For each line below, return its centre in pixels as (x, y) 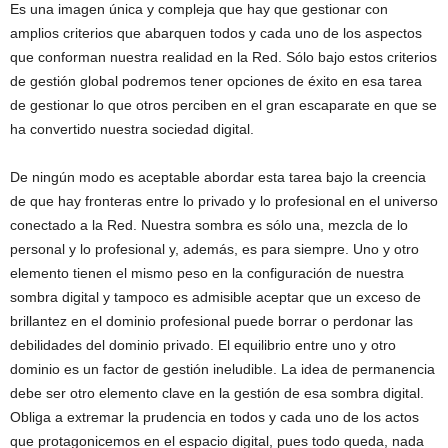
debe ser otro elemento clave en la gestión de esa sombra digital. (217, 393)
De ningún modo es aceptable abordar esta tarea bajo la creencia (218, 177)
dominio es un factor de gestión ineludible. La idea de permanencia (222, 369)
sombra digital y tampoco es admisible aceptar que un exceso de (215, 297)
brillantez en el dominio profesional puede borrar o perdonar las (211, 321)
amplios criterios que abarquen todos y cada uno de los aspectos (216, 33)
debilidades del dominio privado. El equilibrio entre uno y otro (203, 345)
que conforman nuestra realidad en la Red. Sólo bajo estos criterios (223, 57)
